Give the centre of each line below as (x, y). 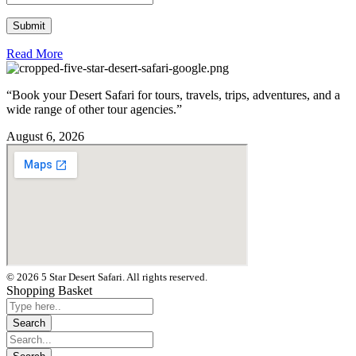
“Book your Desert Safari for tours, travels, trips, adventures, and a (173, 95)
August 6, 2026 (45, 137)
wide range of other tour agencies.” (94, 110)
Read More (35, 54)
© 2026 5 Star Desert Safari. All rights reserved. (107, 277)
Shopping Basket (49, 291)
